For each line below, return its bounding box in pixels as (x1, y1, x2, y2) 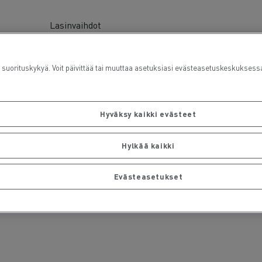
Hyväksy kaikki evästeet (100, 109, 196, 119)
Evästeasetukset (113, 171, 183, 182)
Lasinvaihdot (49, 18, 101, 31)
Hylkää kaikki (122, 140, 175, 150)
